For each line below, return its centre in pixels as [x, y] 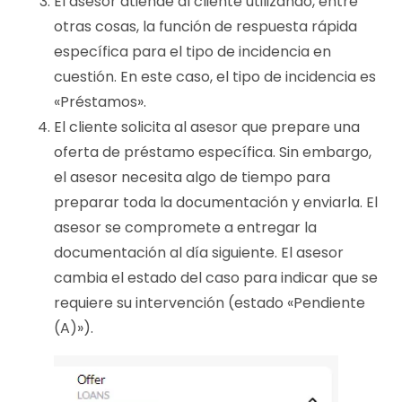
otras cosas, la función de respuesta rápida [205, 26]
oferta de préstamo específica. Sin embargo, [213, 152]
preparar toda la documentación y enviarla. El [216, 202]
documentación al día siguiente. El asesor [199, 252]
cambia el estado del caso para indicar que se [216, 277]
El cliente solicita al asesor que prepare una [207, 127]
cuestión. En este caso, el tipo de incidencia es [215, 76]
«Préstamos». [100, 101]
